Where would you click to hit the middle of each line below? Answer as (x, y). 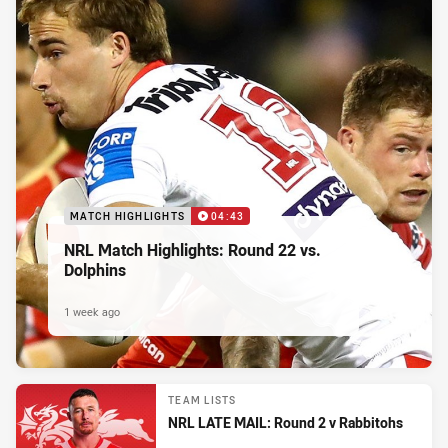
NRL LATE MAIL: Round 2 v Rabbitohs (285, 423)
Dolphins (95, 269)
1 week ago (92, 311)
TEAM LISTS (202, 401)
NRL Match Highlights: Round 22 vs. (192, 249)
